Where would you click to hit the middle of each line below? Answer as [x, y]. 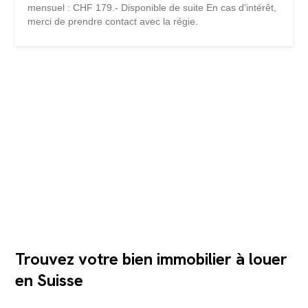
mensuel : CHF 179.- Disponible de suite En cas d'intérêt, [152, 8]
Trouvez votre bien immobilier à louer [152, 258]
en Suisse [49, 280]
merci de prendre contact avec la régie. [113, 22]
